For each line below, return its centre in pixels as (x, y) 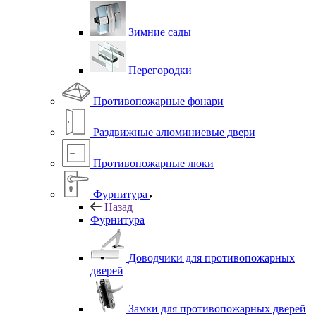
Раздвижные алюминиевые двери (174, 132)
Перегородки (160, 70)
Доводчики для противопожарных (212, 257)
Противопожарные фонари (158, 101)
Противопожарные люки (153, 163)
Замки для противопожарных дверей (217, 308)
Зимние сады (160, 32)
